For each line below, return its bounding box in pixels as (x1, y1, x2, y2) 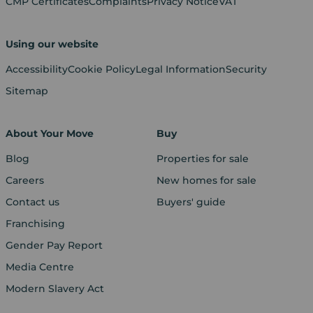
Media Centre (5, 260, 74, 273)
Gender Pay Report (5, 238, 103, 252)
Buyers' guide (156, 195, 226, 208)
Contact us (5, 195, 59, 208)
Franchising (5, 217, 65, 230)
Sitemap (5, 84, 48, 97)
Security (225, 62, 267, 75)
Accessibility (5, 62, 68, 75)
